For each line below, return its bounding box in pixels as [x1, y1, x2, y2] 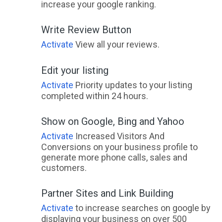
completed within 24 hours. [41, 90, 148, 101]
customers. [41, 162, 87, 173]
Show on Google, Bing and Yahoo [41, 115, 184, 127]
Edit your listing [41, 64, 109, 76]
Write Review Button [41, 23, 131, 36]
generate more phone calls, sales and [41, 152, 187, 163]
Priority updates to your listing [73, 79, 192, 90]
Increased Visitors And [73, 130, 165, 141]
